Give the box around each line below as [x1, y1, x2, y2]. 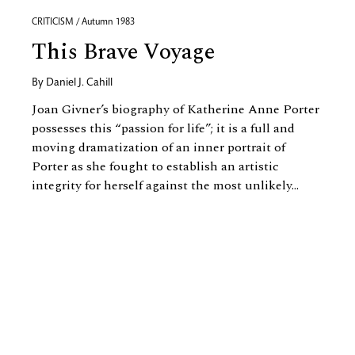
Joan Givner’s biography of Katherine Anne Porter [32, 100, 319, 119]
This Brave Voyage [32, 35, 215, 69]
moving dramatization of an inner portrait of [32, 138, 285, 157]
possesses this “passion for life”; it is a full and [32, 119, 295, 138]
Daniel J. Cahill [46, 78, 113, 89]
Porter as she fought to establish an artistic [32, 157, 279, 176]
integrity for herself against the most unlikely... [32, 176, 299, 195]
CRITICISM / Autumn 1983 [32, 17, 135, 27]
